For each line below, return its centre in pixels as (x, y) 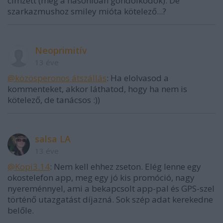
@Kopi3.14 (29, 167)
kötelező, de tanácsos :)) (54, 100)
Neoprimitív (61, 51)
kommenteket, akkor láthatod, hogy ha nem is (97, 89)
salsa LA (53, 139)
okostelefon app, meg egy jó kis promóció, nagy (101, 178)
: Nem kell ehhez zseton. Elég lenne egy (125, 167)
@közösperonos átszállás (57, 78)
